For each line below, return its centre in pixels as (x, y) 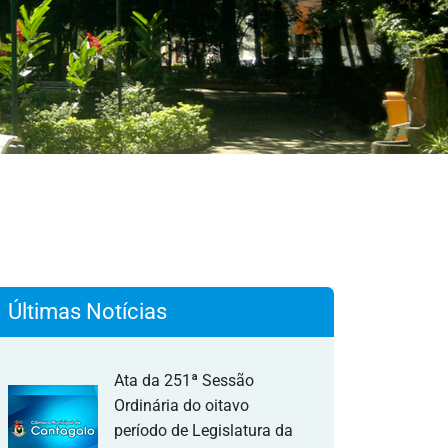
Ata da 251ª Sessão (184, 380)
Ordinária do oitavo (181, 405)
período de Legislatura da (203, 430)
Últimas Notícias (87, 311)
